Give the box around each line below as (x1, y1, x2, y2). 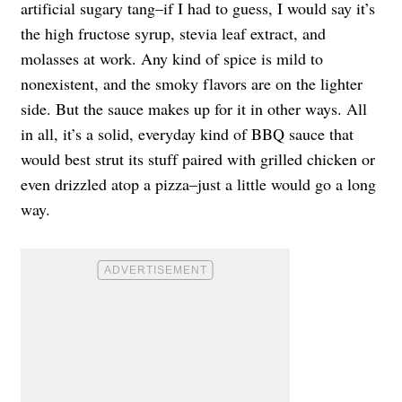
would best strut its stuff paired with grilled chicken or (21, 147, 375, 170)
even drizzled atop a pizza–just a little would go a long (21, 172, 376, 195)
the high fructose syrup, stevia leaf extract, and (21, 22, 326, 44)
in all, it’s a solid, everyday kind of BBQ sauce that (21, 122, 354, 144)
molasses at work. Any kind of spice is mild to (21, 47, 323, 69)
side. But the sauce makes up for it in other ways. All (21, 97, 367, 119)
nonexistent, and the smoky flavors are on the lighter (21, 72, 363, 94)
